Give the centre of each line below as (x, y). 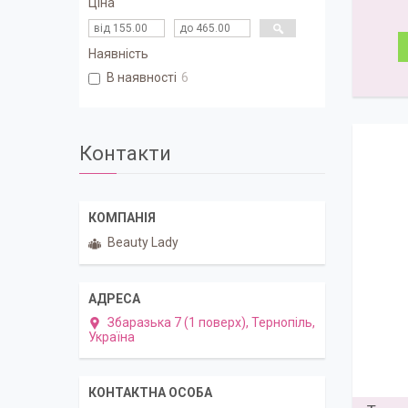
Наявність (118, 54)
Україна (112, 337)
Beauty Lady (143, 243)
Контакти (125, 154)
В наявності (142, 78)
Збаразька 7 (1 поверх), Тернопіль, (211, 322)
